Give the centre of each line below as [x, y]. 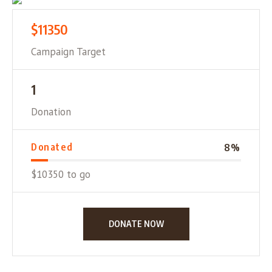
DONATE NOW [136, 224]
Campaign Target [68, 52]
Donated [52, 147]
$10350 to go [61, 175]
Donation [51, 112]
